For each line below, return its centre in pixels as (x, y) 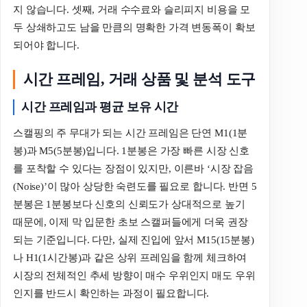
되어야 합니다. (46, 46)
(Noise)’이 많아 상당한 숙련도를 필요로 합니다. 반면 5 (135, 186)
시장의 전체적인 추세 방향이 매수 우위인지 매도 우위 (134, 275)
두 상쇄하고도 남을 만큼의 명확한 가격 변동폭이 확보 (134, 28)
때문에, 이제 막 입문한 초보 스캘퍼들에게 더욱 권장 (131, 222)
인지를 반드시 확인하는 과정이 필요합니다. (111, 293)
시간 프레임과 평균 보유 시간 (100, 107)
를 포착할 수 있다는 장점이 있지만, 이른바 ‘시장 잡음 (134, 168)
